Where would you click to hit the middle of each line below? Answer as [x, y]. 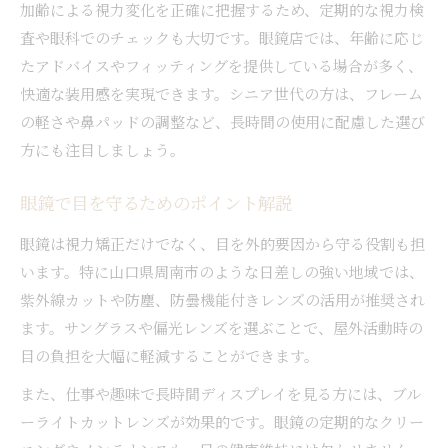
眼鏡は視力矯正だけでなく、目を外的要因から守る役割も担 [222, 243]
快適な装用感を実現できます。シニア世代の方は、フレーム [221, 93]
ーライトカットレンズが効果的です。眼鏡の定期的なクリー [222, 421]
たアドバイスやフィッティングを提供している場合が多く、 [221, 65]
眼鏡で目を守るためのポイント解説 [156, 206]
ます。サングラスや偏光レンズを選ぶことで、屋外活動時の [221, 327]
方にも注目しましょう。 [102, 149]
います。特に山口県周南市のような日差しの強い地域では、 [222, 271]
